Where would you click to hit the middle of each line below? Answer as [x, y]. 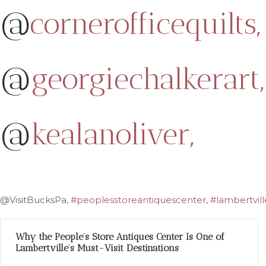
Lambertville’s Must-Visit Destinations [97, 248]
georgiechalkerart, [148, 79]
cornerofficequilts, [145, 24]
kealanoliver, [112, 134]
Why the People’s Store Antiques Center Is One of [120, 237]
